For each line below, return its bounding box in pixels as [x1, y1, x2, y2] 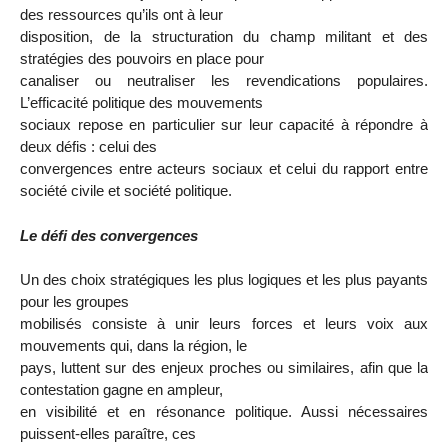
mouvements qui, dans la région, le [20, 337, 247, 355]
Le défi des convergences [20, 226, 198, 244]
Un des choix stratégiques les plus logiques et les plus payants [20, 271, 428, 289]
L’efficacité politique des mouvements [20, 93, 263, 111]
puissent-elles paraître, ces [20, 425, 196, 443]
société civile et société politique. [20, 181, 232, 199]
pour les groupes [20, 293, 129, 311]
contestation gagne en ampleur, [20, 381, 223, 399]
